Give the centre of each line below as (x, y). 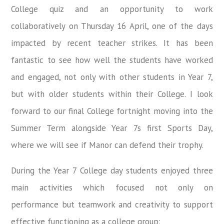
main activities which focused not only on (112, 187)
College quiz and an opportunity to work (112, 9)
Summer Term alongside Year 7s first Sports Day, (112, 128)
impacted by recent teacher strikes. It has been (112, 43)
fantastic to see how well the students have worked (112, 60)
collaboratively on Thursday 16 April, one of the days (112, 26)
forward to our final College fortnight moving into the (112, 111)
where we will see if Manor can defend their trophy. (107, 145)
